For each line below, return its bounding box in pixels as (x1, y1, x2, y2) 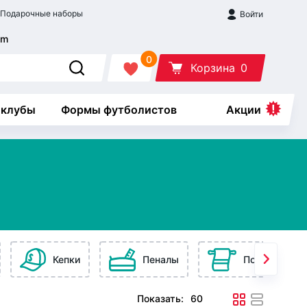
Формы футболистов (60, 103, 177, 116)
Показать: (137, 293, 184, 304)
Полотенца (243, 254, 295, 265)
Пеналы (143, 254, 180, 265)
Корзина (190, 61, 235, 75)
